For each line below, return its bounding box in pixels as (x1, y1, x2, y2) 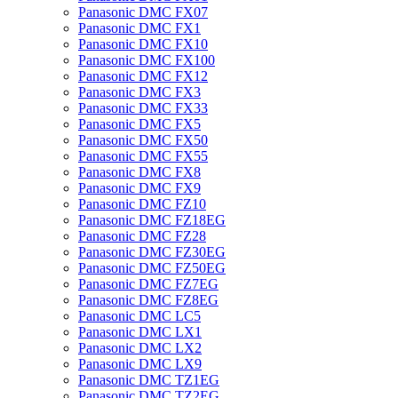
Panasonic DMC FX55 (78, 148, 208, 163)
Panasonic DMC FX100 (78, 52, 215, 68)
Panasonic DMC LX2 (78, 340, 202, 355)
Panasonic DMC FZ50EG (78, 260, 226, 275)
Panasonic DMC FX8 (78, 164, 201, 179)
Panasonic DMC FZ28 (78, 228, 206, 243)
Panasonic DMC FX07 (78, 4, 208, 20)
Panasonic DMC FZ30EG (78, 244, 226, 259)
